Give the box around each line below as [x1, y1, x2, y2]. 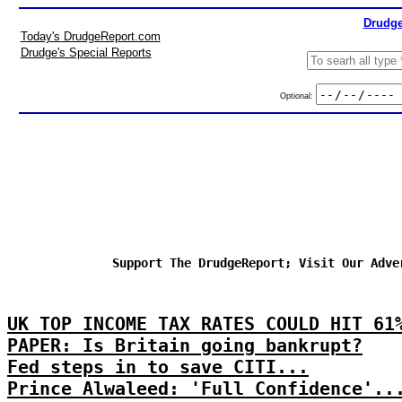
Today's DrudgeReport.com [20, 30, 161, 43]
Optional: [279, 91, 316, 100]
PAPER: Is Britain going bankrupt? [7, 335, 363, 356]
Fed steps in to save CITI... [7, 356, 309, 378]
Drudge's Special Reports [20, 46, 152, 59]
